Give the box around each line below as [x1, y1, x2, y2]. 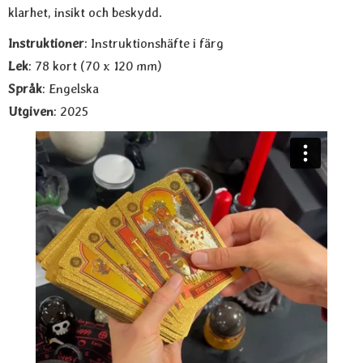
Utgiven [8, 104, 53, 119]
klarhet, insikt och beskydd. [8, 5, 162, 20]
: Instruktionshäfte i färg [84, 36, 224, 51]
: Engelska [42, 81, 99, 96]
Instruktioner [8, 36, 84, 51]
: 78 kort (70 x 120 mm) [28, 58, 162, 74]
